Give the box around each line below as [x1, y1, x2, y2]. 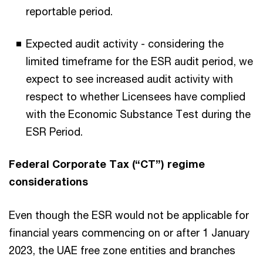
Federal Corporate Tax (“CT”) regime [9, 157, 205, 170]
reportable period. [26, 5, 113, 18]
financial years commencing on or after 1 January [9, 226, 249, 239]
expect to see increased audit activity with [26, 72, 233, 85]
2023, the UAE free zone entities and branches [9, 244, 235, 257]
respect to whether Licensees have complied [26, 90, 245, 103]
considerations [9, 175, 88, 188]
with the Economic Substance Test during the [26, 107, 251, 120]
